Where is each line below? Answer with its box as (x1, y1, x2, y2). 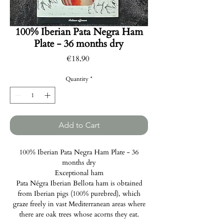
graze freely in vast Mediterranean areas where (12, 199, 146, 209)
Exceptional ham (54, 168, 104, 178)
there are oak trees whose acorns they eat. (19, 210, 139, 220)
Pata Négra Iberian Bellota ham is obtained (16, 179, 142, 188)
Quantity (66, 75, 88, 83)
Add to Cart (58, 120, 100, 130)
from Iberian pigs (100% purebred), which (17, 189, 141, 199)
